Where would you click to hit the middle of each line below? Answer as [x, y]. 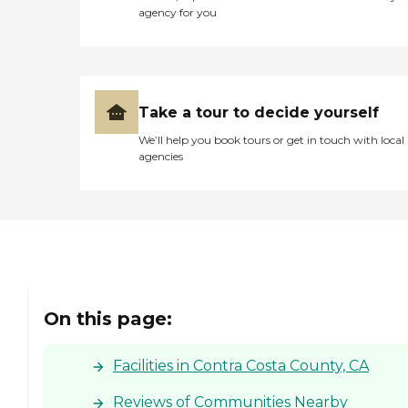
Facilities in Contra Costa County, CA [241, 365]
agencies [161, 157]
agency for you [178, 13]
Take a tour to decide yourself [259, 113]
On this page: [108, 318]
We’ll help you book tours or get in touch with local [271, 140]
